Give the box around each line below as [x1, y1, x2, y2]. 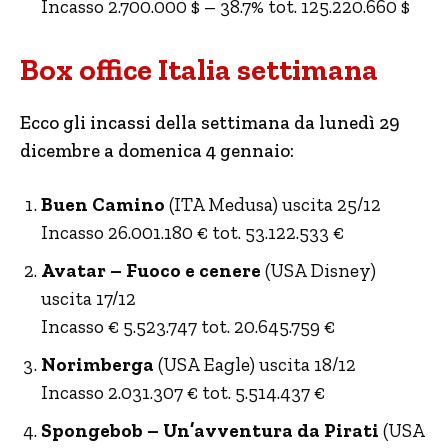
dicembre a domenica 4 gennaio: [20, 138, 294, 162]
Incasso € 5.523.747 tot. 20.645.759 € [41, 314, 335, 338]
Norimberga [41, 352, 154, 376]
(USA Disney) [261, 258, 376, 282]
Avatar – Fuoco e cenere [41, 258, 261, 282]
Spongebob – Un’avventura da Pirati [41, 418, 379, 442]
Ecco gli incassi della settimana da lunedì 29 [20, 110, 400, 134]
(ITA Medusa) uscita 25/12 [165, 192, 381, 216]
